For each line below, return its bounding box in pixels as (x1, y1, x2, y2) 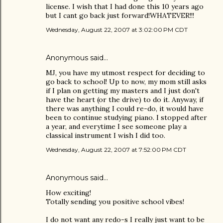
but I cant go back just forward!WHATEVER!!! (46, 11, 194, 20)
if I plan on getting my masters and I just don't (46, 86, 200, 96)
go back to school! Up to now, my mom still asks (46, 77, 207, 87)
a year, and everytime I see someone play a (46, 122, 187, 131)
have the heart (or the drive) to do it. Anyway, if (46, 95, 204, 105)
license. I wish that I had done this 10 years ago (46, 2, 204, 11)
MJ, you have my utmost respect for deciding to (46, 68, 205, 78)
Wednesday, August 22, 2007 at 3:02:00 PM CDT (46, 26, 188, 34)
